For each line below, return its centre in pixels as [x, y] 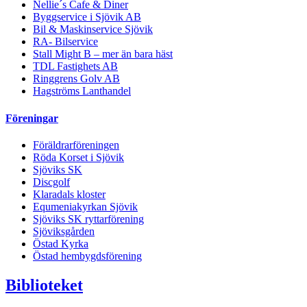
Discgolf [51, 182]
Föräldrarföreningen [76, 145]
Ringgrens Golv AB [76, 79]
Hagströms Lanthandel [82, 91]
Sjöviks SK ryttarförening [88, 219]
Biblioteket [44, 285]
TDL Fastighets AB [75, 66]
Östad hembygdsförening [87, 256]
